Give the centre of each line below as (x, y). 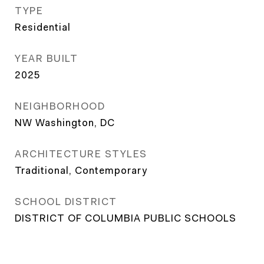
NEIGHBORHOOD (60, 106)
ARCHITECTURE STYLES (81, 154)
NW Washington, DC (65, 123)
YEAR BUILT (46, 58)
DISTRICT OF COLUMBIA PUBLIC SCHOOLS (126, 218)
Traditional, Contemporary (81, 170)
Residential (43, 27)
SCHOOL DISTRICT (66, 202)
